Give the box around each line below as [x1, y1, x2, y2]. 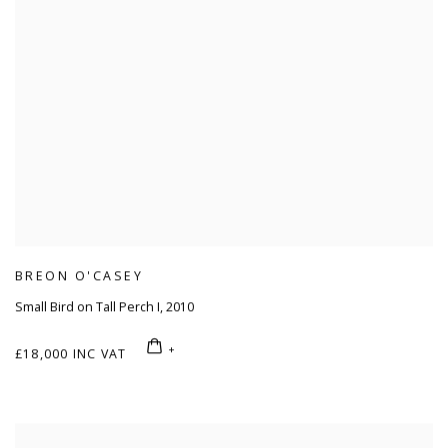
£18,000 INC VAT [15, 346, 127, 364]
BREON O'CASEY [15, 267, 144, 285]
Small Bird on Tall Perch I [15, 299, 160, 317]
